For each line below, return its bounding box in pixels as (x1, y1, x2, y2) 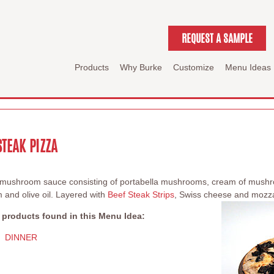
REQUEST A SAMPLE (182, 30, 253, 46)
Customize (173, 62, 214, 72)
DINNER (5, 232, 37, 242)
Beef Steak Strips (108, 190, 174, 199)
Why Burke (120, 62, 162, 72)
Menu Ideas (225, 62, 271, 72)
